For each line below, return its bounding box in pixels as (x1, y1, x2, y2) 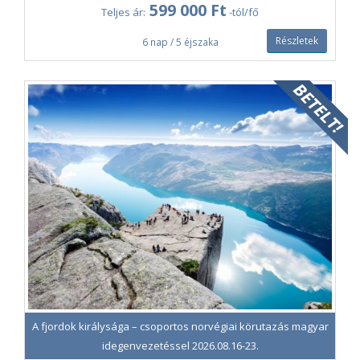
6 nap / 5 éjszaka (141, 35, 219, 49)
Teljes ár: (101, 5, 145, 20)
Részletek (276, 34, 318, 48)
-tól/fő (227, 5, 259, 20)
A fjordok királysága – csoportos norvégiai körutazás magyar (31, 319, 329, 334)
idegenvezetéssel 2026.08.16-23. (101, 338, 259, 354)
